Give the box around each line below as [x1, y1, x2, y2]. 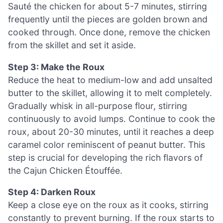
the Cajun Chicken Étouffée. [8, 165, 122, 176]
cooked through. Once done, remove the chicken [8, 26, 210, 37]
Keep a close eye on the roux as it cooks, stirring [8, 200, 209, 211]
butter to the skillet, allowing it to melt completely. [8, 87, 212, 98]
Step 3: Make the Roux [8, 61, 105, 72]
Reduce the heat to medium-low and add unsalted [8, 74, 213, 85]
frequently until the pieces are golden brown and [8, 13, 208, 24]
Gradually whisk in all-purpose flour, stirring [8, 100, 187, 111]
